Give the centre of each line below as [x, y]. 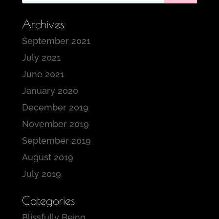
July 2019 [41, 174]
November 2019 [55, 124]
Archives [43, 24]
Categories [48, 200]
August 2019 [47, 157]
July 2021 [41, 57]
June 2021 [43, 74]
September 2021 [56, 41]
